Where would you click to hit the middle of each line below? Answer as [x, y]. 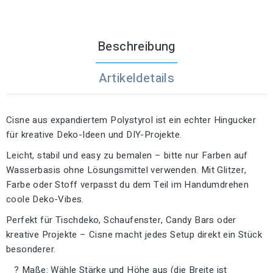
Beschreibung [136, 46]
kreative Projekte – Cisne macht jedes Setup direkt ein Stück [134, 234]
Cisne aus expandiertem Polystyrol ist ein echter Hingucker [131, 120]
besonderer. [31, 249]
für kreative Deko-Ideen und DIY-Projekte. [94, 134]
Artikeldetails [136, 78]
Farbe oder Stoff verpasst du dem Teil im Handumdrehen [128, 184]
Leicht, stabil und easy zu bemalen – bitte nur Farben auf [127, 155]
